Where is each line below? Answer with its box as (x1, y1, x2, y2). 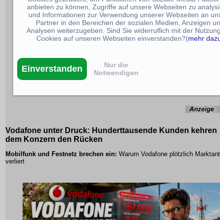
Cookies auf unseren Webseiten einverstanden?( (36, 34, 188, 42)
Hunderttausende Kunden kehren (90, 126, 217, 135)
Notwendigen (94, 68, 138, 77)
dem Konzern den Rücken (5, 135, 103, 144)
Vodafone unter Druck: (5, 126, 90, 135)
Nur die (104, 60, 128, 69)
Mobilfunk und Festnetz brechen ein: (5, 150, 117, 158)
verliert (5, 158, 25, 165)
